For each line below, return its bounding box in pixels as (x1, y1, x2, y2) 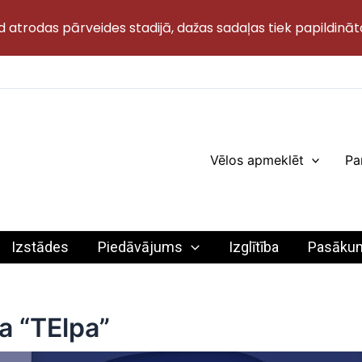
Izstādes (11, 238, 69, 255)
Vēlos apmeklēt (209, 151, 304, 168)
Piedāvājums (98, 238, 183, 255)
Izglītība (228, 238, 279, 255)
